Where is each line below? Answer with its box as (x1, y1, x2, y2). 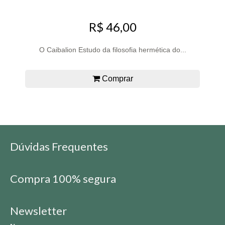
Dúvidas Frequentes (10, 139, 108, 153)
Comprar (99, 74, 133, 83)
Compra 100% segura (10, 171, 116, 185)
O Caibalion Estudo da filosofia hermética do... (39, 45, 186, 54)
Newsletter (10, 203, 67, 217)
